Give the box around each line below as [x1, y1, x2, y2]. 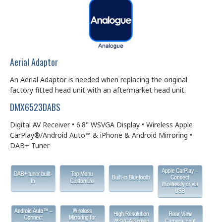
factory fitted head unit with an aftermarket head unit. [10, 85, 190, 95]
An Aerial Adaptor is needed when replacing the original [10, 74, 187, 84]
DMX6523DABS [10, 100, 60, 113]
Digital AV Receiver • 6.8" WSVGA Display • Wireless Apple [10, 119, 193, 129]
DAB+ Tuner [10, 140, 50, 150]
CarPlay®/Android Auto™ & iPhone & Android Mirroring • [10, 130, 192, 140]
